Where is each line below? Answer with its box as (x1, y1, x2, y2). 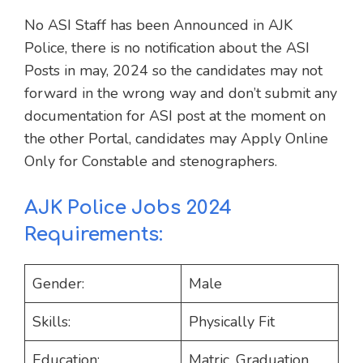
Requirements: (24, 223, 163, 246)
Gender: (32, 273, 84, 293)
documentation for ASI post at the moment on (24, 105, 326, 126)
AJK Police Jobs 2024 (24, 196, 233, 219)
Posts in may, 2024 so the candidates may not (24, 60, 322, 80)
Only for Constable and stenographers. (24, 151, 277, 171)
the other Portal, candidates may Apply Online (24, 128, 328, 148)
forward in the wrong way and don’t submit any (24, 83, 337, 103)
